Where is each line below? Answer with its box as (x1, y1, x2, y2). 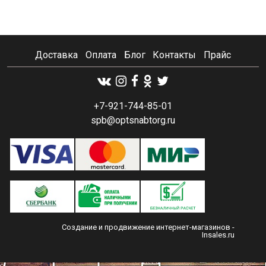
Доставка (34, 49, 78, 61)
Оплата (85, 49, 116, 61)
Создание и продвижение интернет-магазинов (61, 223, 230, 232)
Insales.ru (201, 230, 235, 239)
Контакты (153, 49, 197, 61)
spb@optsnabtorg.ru (91, 115, 175, 126)
